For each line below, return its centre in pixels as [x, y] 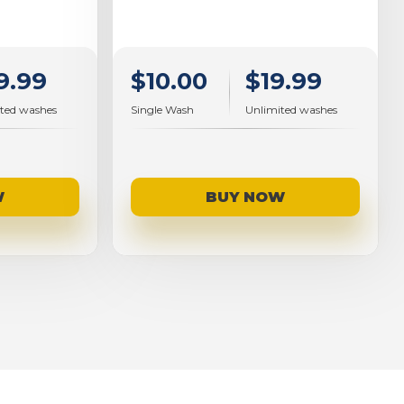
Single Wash [162, 110]
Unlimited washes [291, 110]
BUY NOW [245, 197]
